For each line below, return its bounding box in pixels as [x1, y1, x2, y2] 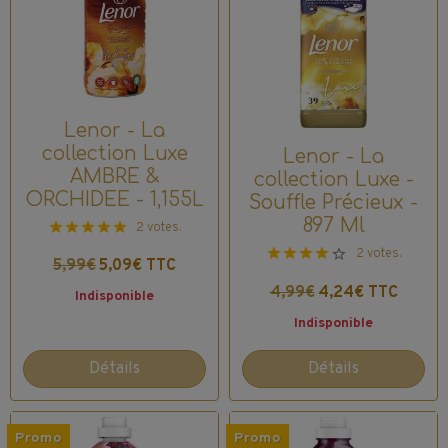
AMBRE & [70, 166, 159, 188]
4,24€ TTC [317, 282, 398, 303]
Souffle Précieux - [249, 191, 418, 213]
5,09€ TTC [99, 256, 176, 277]
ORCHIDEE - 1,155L [25, 189, 204, 211]
